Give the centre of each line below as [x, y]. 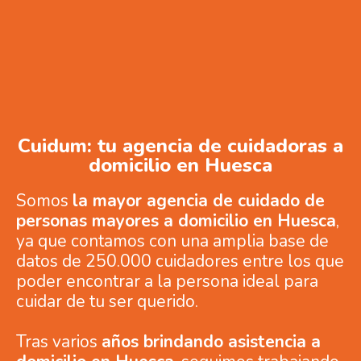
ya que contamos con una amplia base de [172, 241]
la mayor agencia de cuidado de [199, 201]
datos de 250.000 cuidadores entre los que [180, 261]
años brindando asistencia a [211, 342]
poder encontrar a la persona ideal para [167, 282]
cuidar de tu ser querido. [107, 302]
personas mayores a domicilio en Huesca [176, 221]
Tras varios [59, 342]
